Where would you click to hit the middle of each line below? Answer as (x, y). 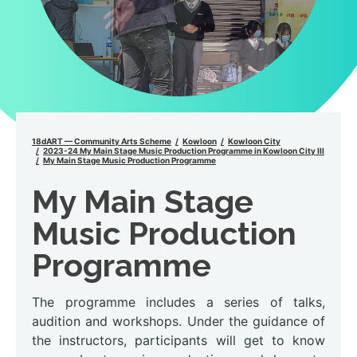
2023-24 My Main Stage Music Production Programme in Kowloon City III (184, 150)
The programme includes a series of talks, (178, 302)
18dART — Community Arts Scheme (102, 141)
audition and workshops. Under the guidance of (178, 322)
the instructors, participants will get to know (178, 341)
